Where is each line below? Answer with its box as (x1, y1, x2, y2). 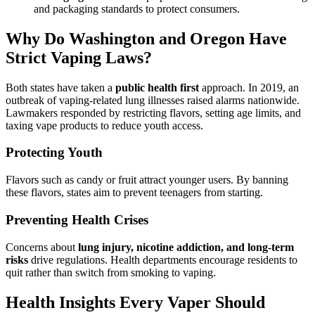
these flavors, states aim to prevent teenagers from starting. (6, 186, 263, 199)
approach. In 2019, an (199, 81, 299, 94)
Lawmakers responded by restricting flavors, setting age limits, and (6, 106, 301, 119)
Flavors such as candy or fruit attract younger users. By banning (6, 174, 288, 186)
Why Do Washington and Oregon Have (6, 29, 287, 48)
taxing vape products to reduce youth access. (6, 119, 203, 131)
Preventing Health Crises (6, 212, 148, 227)
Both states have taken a (6, 81, 115, 94)
